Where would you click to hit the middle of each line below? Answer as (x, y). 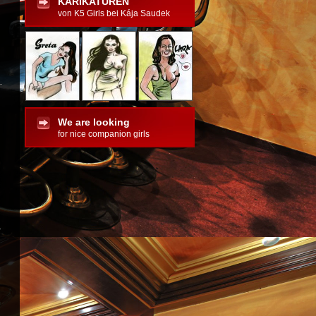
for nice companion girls (104, 134)
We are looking (94, 122)
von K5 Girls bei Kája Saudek (114, 13)
